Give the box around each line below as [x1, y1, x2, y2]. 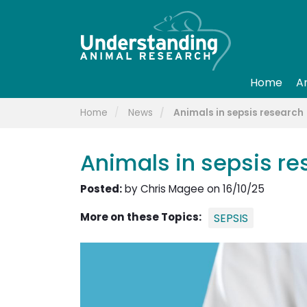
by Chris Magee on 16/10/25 [122, 182, 265, 197]
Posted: [80, 182, 122, 197]
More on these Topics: [80, 210, 201, 225]
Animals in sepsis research [173, 106, 304, 120]
